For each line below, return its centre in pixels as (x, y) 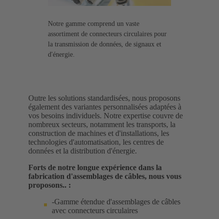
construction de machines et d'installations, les (99, 133)
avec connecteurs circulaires (95, 210)
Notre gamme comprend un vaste (94, 23)
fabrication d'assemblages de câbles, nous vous (105, 176)
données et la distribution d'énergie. (83, 151)
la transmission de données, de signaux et (105, 44)
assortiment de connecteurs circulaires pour (107, 34)
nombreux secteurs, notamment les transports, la (102, 124)
